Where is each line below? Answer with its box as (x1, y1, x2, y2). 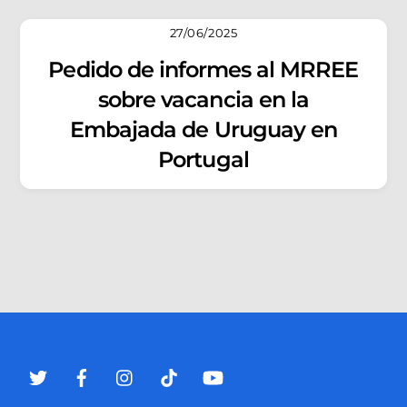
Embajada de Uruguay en (70, 115, 337, 143)
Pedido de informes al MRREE (48, 55, 359, 83)
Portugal (158, 145, 249, 173)
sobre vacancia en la (98, 85, 309, 113)
